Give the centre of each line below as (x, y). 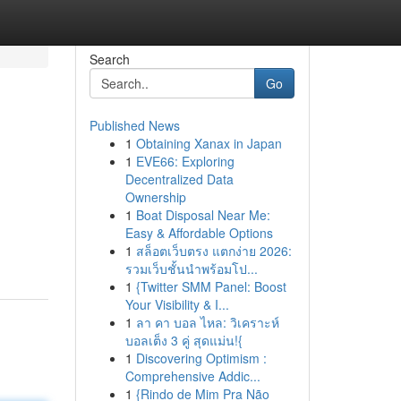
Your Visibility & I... (177, 304)
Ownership (155, 197)
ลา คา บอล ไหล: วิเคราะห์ (207, 322)
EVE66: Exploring (185, 161)
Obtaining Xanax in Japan (209, 143)
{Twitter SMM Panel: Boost (211, 286)
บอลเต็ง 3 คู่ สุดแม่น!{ (183, 340)
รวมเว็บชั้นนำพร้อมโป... (191, 269)
